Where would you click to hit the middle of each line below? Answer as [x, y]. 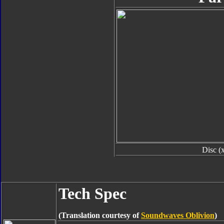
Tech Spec [92, 193]
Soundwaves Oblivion [178, 215]
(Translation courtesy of [100, 215]
